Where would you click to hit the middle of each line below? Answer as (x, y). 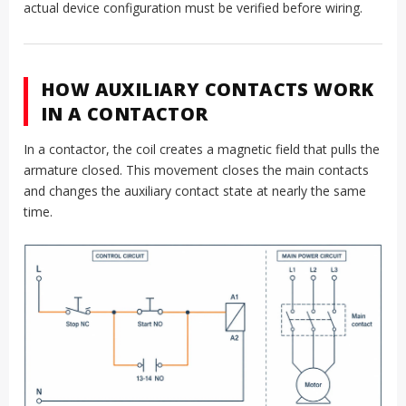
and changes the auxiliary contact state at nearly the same (195, 191)
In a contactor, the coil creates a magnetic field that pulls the (202, 150)
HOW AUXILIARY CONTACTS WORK (208, 90)
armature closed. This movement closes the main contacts (196, 170)
